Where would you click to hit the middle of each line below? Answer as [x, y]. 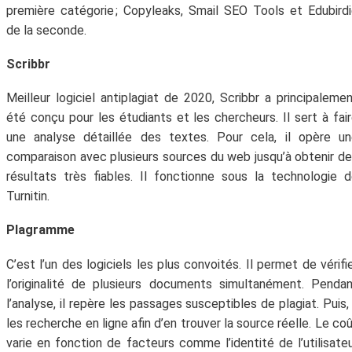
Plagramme [40, 230]
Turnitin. [28, 196]
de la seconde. [46, 30]
